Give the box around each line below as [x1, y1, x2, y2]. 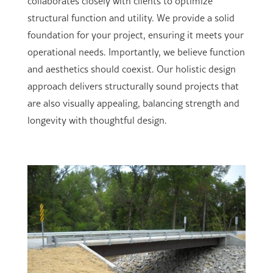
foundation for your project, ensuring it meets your [27, 28, 244, 42]
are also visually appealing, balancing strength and [27, 96, 239, 110]
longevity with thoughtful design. [27, 113, 167, 127]
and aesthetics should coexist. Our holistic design [27, 62, 236, 76]
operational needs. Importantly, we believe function [27, 45, 245, 59]
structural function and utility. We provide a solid [27, 11, 235, 25]
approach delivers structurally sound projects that [27, 79, 239, 93]
